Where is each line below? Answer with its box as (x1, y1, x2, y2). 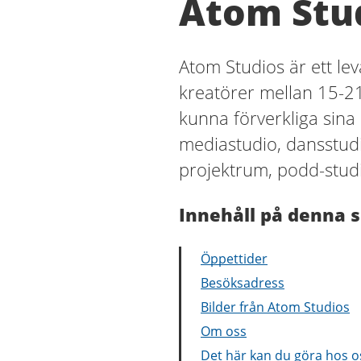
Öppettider (201, 250, 268, 268)
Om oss (201, 322, 247, 340)
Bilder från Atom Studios (201, 298, 350, 316)
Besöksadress (201, 274, 284, 292)
